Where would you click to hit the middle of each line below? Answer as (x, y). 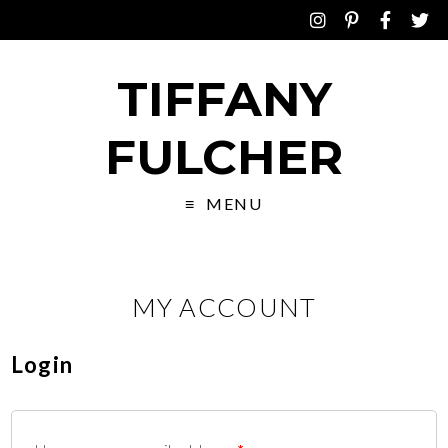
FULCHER (224, 157)
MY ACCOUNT (224, 307)
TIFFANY (224, 99)
